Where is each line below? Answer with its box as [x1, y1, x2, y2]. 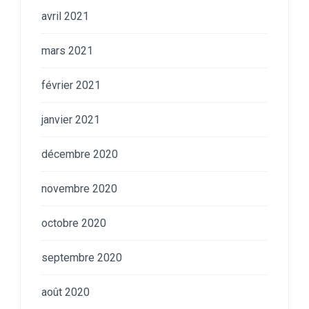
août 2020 [41, 285, 90, 299]
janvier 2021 [41, 112, 100, 126]
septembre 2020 [41, 250, 122, 264]
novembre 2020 [41, 181, 117, 195]
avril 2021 [41, 9, 89, 23]
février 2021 [41, 78, 101, 92]
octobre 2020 [41, 216, 106, 230]
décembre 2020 [41, 147, 118, 161]
